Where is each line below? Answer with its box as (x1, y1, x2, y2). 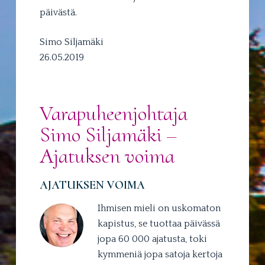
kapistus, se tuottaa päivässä (97, 218, 220, 230)
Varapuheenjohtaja (39, 101, 188, 127)
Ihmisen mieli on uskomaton (97, 203, 221, 214)
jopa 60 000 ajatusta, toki (97, 234, 207, 245)
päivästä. (39, 7, 77, 18)
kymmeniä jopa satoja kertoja (97, 249, 222, 260)
